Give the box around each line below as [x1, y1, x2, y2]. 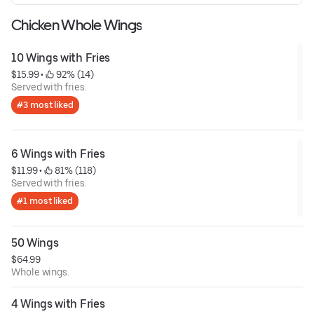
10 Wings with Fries [11, 51, 110, 65]
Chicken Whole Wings [11, 16, 142, 34]
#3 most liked [17, 100, 74, 111]
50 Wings [11, 236, 59, 250]
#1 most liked [17, 196, 73, 207]
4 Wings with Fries [11, 297, 105, 311]
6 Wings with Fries [11, 147, 105, 161]
